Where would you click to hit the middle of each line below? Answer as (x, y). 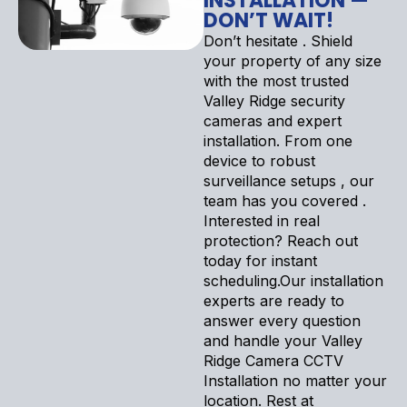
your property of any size (293, 60)
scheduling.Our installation (293, 280)
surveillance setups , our (289, 180)
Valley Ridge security (274, 100)
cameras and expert (273, 120)
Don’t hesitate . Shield (278, 40)
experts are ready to (274, 300)
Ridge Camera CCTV (273, 360)
